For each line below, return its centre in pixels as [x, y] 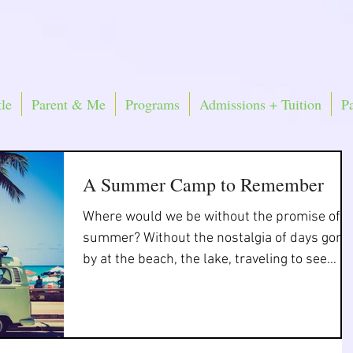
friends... [109, 281]
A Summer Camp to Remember [203, 184]
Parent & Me [69, 104]
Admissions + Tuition [260, 104]
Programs [152, 104]
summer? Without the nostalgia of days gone [217, 238]
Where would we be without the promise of [212, 217]
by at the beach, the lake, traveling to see [205, 260]
